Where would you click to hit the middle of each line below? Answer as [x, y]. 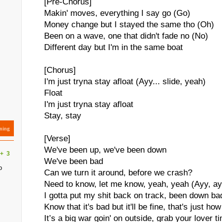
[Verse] [57, 139]
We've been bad [74, 161]
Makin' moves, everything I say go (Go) [117, 13]
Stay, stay [63, 116]
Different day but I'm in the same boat [113, 47]
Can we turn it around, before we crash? [118, 173]
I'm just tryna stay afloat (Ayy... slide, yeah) [125, 82]
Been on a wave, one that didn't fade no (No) [126, 36]
